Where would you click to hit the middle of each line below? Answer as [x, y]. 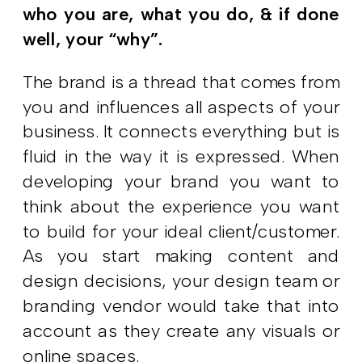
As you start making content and [181, 256]
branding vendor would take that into [181, 306]
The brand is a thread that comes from [181, 82]
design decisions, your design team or [181, 281]
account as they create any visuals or [181, 331]
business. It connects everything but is [181, 132]
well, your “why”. [93, 39]
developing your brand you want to [181, 181]
